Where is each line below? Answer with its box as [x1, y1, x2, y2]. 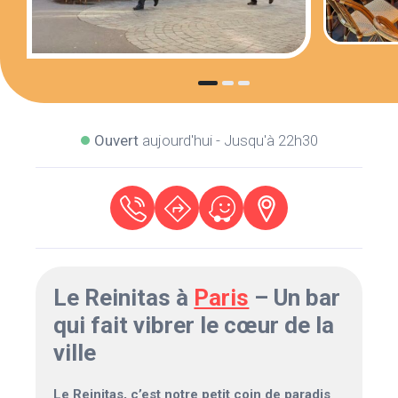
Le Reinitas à [53, 284, 195, 312]
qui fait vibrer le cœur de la [53, 312, 335, 339]
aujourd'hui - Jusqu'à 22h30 [138, 131, 318, 150]
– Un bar [249, 284, 341, 312]
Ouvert [93, 131, 139, 150]
